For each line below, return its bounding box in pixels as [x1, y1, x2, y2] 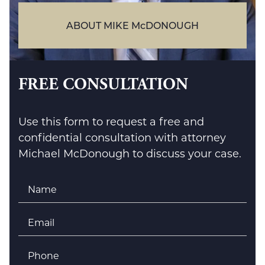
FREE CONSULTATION [18, 74, 188, 94]
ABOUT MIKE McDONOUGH [66, 18, 199, 31]
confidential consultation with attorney [18, 130, 226, 144]
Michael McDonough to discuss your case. [18, 146, 241, 160]
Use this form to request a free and [18, 114, 204, 128]
